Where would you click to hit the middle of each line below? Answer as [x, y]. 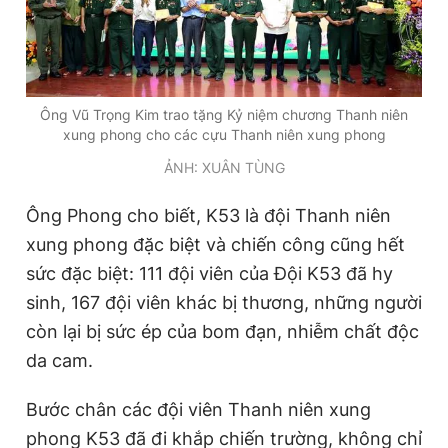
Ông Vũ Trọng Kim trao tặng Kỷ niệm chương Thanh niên [224, 115]
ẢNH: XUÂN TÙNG [224, 168]
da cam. [59, 361]
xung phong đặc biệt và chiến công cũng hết [215, 245]
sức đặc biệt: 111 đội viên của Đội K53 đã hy [209, 274]
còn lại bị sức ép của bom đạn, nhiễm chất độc [222, 332]
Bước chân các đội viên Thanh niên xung [198, 410]
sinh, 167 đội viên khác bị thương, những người [224, 303]
